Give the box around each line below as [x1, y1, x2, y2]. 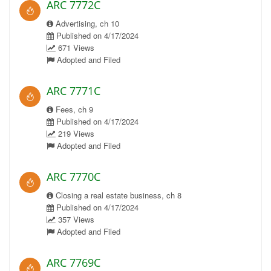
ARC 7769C [47, 255, 100, 270]
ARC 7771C [47, 83, 100, 98]
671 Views [56, 42, 94, 53]
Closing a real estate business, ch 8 [53, 189, 181, 201]
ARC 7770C [47, 169, 100, 184]
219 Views [56, 128, 94, 139]
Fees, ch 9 [53, 103, 93, 115]
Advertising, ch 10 [53, 18, 119, 29]
